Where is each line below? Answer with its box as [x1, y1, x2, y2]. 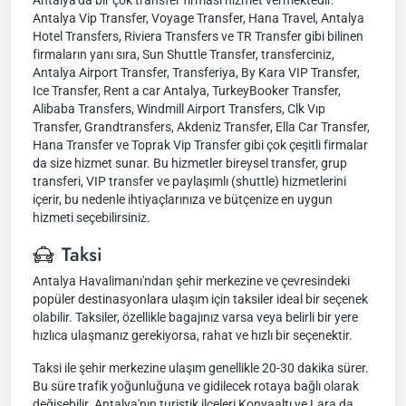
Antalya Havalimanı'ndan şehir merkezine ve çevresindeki [33, 274, 350, 288]
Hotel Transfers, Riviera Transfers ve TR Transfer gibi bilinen [33, 29, 363, 43]
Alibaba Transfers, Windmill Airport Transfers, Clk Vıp [33, 101, 325, 116]
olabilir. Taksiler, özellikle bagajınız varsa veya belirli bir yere [33, 310, 358, 324]
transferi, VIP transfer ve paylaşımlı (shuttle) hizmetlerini [33, 174, 346, 188]
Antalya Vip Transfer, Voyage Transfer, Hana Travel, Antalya [33, 11, 364, 25]
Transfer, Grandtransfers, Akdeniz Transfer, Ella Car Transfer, [33, 120, 370, 134]
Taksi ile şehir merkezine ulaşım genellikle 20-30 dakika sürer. [33, 361, 369, 375]
